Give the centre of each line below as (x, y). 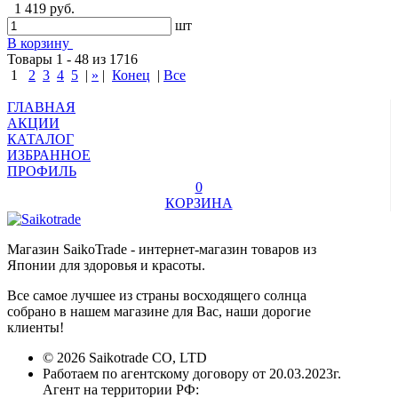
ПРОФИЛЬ (42, 171)
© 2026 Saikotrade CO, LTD (125, 357)
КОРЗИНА (199, 203)
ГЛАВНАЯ (41, 107)
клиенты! (36, 327)
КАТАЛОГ (40, 139)
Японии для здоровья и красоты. (106, 265)
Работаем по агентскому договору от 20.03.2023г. (192, 373)
